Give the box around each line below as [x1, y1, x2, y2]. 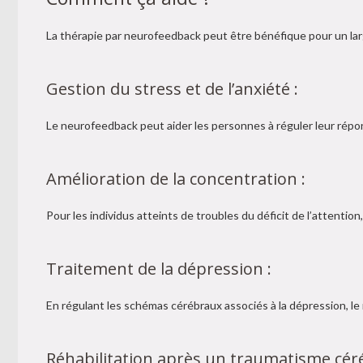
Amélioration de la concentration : [46, 168, 305, 190]
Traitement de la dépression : [46, 258, 271, 280]
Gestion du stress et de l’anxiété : [46, 78, 298, 100]
